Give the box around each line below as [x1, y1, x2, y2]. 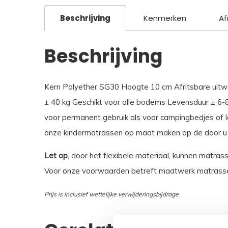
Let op [44, 151, 68, 161]
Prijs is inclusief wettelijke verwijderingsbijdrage [44, 190, 179, 198]
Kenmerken [144, 13, 186, 24]
